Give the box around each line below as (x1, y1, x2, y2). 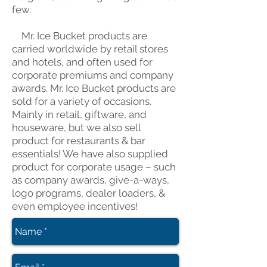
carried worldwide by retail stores (12, 43, 168, 55)
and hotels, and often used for (12, 56, 153, 68)
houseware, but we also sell (12, 122, 141, 133)
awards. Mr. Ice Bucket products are (12, 82, 176, 94)
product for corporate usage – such (12, 161, 176, 173)
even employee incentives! (12, 200, 138, 212)
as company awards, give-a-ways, (12, 174, 169, 186)
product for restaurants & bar (12, 135, 145, 147)
